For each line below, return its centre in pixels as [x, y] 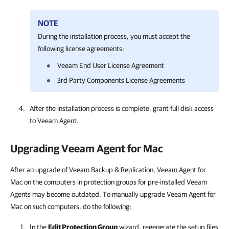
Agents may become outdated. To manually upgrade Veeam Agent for [113, 194]
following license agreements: [81, 49]
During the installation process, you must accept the [114, 36]
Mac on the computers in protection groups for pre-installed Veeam [109, 182]
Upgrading [36, 148]
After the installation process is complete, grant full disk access [122, 108]
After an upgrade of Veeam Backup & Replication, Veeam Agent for [108, 170]
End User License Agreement [121, 65]
